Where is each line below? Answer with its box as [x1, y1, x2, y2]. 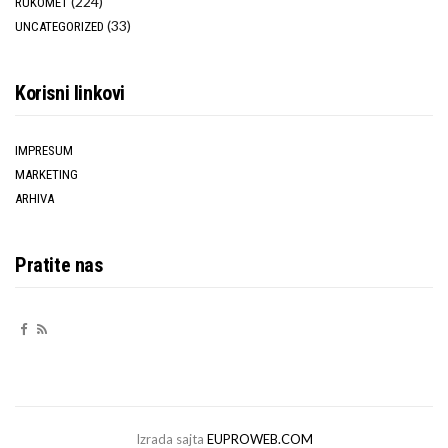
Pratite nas [15, 253, 103, 278]
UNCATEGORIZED [15, 19, 104, 35]
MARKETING [15, 167, 78, 183]
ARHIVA [15, 191, 54, 207]
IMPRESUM [15, 143, 73, 159]
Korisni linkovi [15, 81, 125, 106]
